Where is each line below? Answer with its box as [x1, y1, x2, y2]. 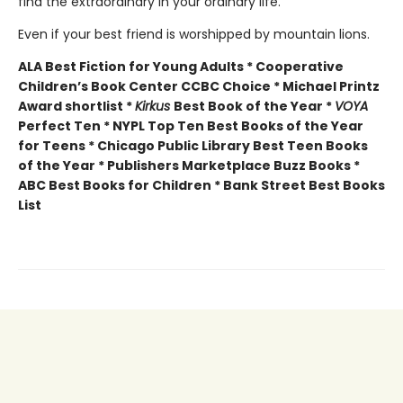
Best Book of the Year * [174, 96, 335, 115]
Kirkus [135, 96, 174, 115]
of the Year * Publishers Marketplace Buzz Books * [18, 156, 360, 175]
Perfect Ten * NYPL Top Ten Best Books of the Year [18, 116, 363, 135]
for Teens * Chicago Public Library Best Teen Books [18, 136, 368, 155]
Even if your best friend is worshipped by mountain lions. [18, 24, 370, 43]
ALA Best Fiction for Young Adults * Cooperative [18, 57, 344, 76]
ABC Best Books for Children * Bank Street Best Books [18, 175, 385, 194]
